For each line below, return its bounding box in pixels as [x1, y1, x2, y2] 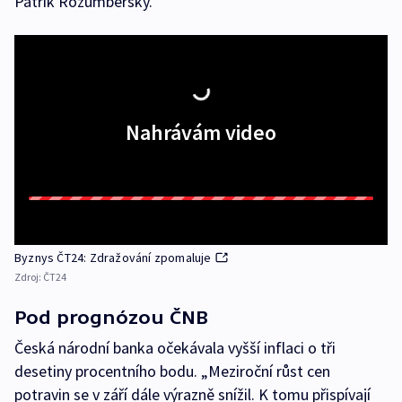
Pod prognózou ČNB [14, 307, 208, 328]
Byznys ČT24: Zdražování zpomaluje [14, 249, 212, 266]
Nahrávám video [126, 118, 276, 146]
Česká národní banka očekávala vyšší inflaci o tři [14, 337, 336, 358]
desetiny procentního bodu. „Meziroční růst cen [14, 361, 330, 381]
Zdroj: [14, 270, 43, 284]
